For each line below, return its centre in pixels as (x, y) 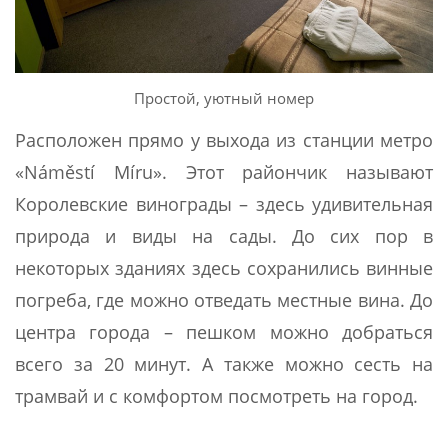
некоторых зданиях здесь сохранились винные (224, 267)
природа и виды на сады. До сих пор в (224, 235)
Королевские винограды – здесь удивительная (224, 203)
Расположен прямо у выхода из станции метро (224, 139)
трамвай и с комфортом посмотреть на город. (216, 395)
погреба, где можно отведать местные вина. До (224, 299)
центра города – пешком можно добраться (224, 331)
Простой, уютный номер (224, 97)
